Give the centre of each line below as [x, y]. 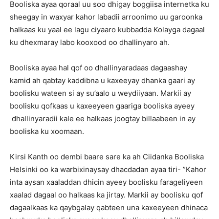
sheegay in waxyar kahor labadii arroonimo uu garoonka [106, 17]
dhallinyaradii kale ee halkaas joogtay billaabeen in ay [103, 119]
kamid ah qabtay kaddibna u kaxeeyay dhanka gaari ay [102, 80]
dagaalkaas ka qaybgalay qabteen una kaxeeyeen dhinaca [109, 208]
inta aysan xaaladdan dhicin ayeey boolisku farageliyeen [106, 182]
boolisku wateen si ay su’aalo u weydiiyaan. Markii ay [100, 93]
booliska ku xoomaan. [47, 131]
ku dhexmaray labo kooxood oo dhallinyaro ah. [90, 42]
